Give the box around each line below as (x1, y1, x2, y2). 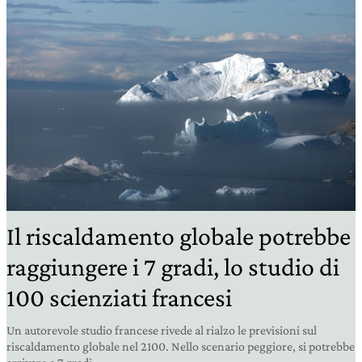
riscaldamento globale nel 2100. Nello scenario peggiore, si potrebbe (6, 339, 355, 353)
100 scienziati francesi (6, 282, 232, 312)
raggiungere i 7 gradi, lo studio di (6, 251, 339, 281)
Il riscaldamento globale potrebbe (6, 221, 351, 250)
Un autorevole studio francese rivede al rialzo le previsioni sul (6, 322, 317, 337)
